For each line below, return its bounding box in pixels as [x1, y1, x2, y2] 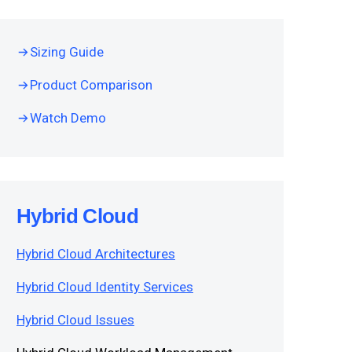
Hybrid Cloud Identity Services [16, 279, 193, 295]
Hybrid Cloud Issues [16, 312, 134, 328]
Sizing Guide [30, 44, 104, 60]
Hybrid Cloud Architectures [16, 246, 175, 262]
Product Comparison [30, 77, 152, 93]
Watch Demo [30, 110, 106, 126]
